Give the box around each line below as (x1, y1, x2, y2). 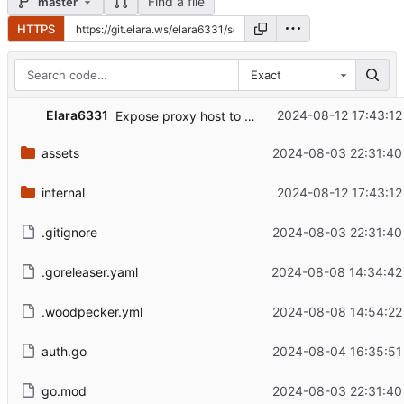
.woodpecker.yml (41, 303, 142, 319)
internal (41, 184, 85, 200)
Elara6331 (45, 107, 108, 124)
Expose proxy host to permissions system (243, 108, 255, 124)
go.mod (41, 382, 87, 399)
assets (41, 144, 79, 161)
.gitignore (41, 224, 97, 240)
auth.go (41, 343, 87, 359)
